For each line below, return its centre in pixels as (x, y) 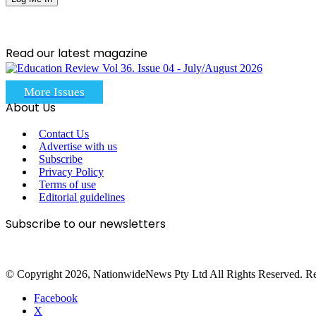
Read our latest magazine (77, 53)
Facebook (56, 298)
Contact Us (64, 133)
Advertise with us (78, 146)
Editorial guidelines (82, 197)
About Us (31, 107)
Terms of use (67, 184)
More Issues (54, 92)
